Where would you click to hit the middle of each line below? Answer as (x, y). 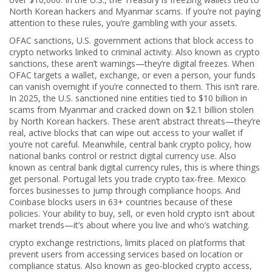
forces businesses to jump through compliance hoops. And (125, 190)
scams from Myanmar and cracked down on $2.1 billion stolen (131, 110)
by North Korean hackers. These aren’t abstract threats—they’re (135, 121)
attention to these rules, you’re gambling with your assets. (123, 23)
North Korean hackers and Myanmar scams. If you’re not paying (135, 11)
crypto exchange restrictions (65, 243)
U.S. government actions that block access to (165, 40)
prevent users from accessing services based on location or (126, 254)
